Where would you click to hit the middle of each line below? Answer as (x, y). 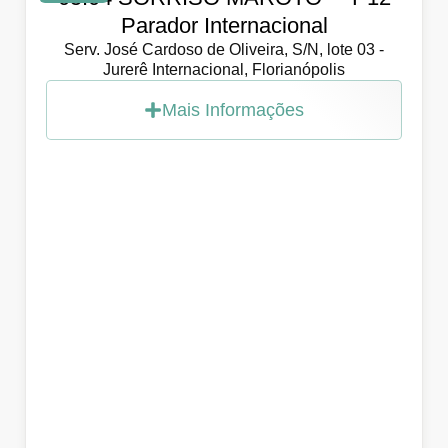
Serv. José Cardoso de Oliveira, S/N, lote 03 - (224, 49)
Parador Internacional (224, 25)
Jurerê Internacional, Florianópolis (224, 69)
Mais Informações (233, 109)
